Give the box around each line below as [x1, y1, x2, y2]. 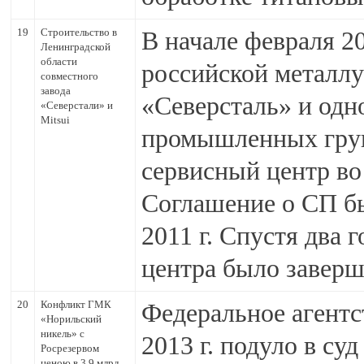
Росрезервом [41, 342, 99, 354]
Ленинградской [41, 41, 110, 53]
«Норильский [41, 313, 102, 325]
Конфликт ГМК [41, 298, 111, 310]
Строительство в [41, 26, 117, 38]
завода [41, 84, 71, 97]
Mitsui [41, 114, 70, 126]
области [41, 55, 77, 67]
